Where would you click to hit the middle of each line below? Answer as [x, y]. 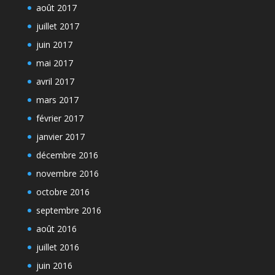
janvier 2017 [60, 137]
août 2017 [56, 8]
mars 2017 [57, 100]
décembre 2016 [67, 155]
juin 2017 [54, 45]
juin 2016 [54, 265]
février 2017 [60, 118]
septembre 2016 [68, 210]
